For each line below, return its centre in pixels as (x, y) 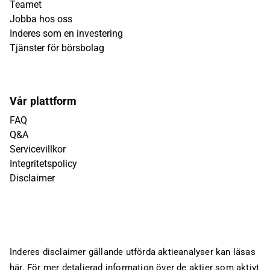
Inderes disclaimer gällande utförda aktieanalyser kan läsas (133, 252)
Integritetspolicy (43, 164)
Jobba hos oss (41, 19)
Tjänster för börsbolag (57, 48)
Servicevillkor (38, 149)
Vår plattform (43, 101)
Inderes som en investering (66, 33)
